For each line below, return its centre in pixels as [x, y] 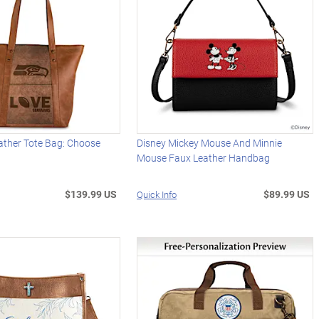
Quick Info [157, 195]
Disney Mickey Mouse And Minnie [210, 143]
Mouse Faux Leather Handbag [204, 158]
